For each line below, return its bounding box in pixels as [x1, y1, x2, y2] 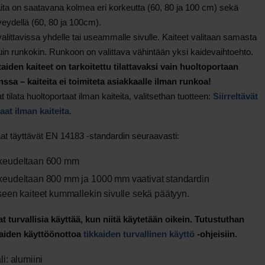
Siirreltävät [212, 91, 258, 101]
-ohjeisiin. [196, 229, 237, 240]
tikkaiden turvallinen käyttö [83, 229, 197, 240]
